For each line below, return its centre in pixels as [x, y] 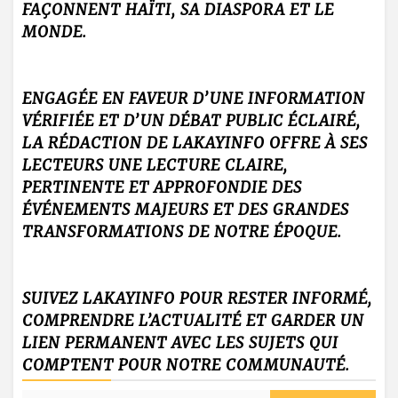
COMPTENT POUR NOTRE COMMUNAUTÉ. [186, 366]
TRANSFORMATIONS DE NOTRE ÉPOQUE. [182, 232]
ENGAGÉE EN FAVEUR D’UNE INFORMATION [194, 99]
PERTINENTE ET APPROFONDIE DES [162, 188]
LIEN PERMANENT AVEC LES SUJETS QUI [180, 343]
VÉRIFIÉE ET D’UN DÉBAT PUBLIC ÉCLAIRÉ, [191, 121]
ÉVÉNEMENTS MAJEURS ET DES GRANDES [186, 210]
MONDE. [55, 32]
